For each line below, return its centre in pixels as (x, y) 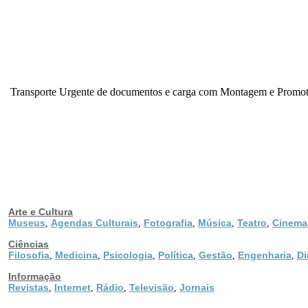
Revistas (29, 287)
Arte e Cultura (41, 211)
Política (176, 255)
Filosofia (29, 255)
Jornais (197, 287)
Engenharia (265, 255)
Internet (73, 287)
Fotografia (168, 222)
